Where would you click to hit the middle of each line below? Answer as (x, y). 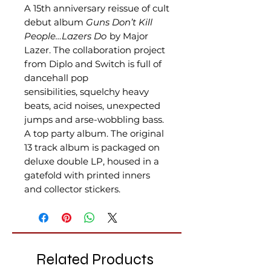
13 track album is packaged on (92, 147)
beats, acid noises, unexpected (92, 106)
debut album (55, 22)
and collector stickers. (72, 189)
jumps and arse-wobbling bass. (94, 119)
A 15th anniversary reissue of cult (97, 8)
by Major (128, 36)
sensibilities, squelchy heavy (87, 92)
